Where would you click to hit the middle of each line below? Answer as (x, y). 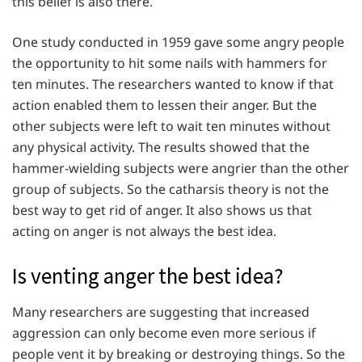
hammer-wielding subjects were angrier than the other (181, 168)
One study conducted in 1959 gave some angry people (178, 42)
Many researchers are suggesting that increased (161, 311)
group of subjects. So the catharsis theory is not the (170, 189)
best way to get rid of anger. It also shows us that (162, 210)
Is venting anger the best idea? (148, 276)
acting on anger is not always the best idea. (144, 232)
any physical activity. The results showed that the (161, 147)
